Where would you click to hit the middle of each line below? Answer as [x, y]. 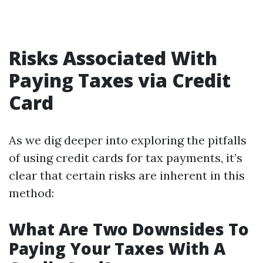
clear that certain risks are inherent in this [127, 175]
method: [31, 193]
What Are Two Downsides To [129, 229]
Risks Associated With [113, 58]
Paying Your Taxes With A [117, 248]
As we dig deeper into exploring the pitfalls [128, 140]
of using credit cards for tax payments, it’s [126, 158]
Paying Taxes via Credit [120, 80]
